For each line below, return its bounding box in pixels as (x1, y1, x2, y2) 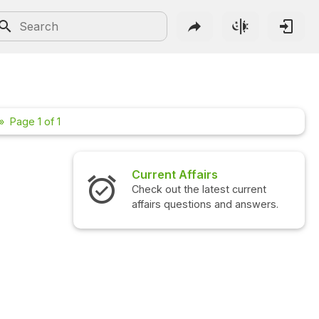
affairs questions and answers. (131, 198, 278, 211)
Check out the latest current (131, 183, 266, 196)
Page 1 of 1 (10, 115, 61, 128)
